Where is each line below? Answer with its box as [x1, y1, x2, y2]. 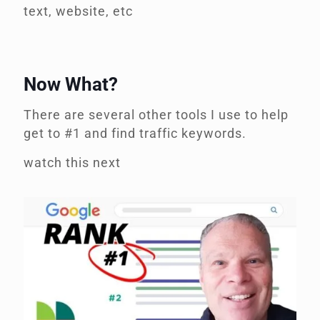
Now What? [24, 74, 118, 95]
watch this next [24, 155, 124, 170]
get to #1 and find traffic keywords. [24, 126, 250, 141]
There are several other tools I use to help [24, 107, 289, 122]
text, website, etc [24, 4, 133, 19]
